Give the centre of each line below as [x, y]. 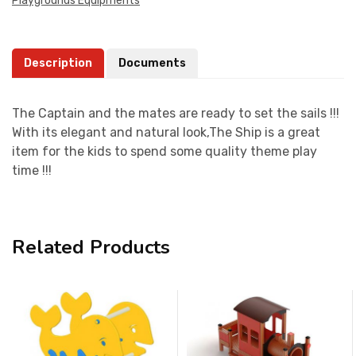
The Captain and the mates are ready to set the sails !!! [176, 113]
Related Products [91, 247]
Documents [152, 63]
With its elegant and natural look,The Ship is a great [166, 132]
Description [58, 63]
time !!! [32, 170]
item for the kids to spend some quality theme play [164, 151]
